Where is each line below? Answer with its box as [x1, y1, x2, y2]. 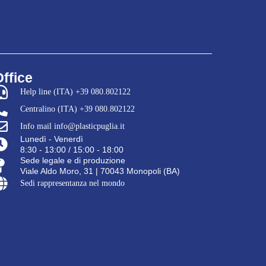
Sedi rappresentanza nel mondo [20, 179, 125, 188]
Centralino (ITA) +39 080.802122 [20, 104, 135, 113]
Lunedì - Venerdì [20, 134, 84, 144]
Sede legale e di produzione [20, 156, 126, 165]
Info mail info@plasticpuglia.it [20, 122, 125, 131]
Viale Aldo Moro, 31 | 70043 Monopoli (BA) [20, 166, 180, 176]
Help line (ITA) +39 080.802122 [20, 87, 131, 96]
